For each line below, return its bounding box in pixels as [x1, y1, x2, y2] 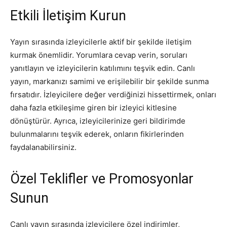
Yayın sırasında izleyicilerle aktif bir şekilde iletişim [10, 36, 192, 47]
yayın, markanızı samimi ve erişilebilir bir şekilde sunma [10, 76, 209, 86]
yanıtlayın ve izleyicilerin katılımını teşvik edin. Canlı [10, 63, 195, 73]
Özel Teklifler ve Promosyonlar [10, 170, 194, 187]
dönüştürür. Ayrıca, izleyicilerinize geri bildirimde [10, 116, 185, 126]
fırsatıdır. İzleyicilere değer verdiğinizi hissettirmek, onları [10, 89, 216, 99]
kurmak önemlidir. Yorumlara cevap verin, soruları [10, 50, 187, 60]
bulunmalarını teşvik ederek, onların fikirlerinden [10, 129, 184, 139]
